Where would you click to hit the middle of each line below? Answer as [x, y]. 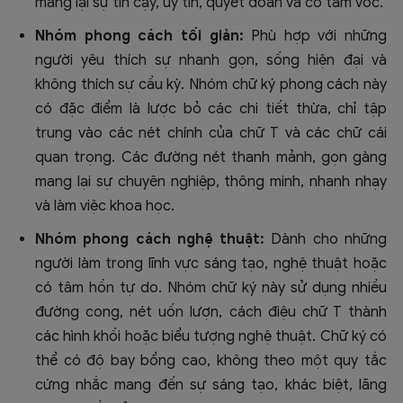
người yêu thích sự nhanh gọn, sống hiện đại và [211, 61]
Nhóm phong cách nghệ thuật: [150, 240]
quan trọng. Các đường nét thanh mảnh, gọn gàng [211, 158]
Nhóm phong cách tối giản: [139, 36]
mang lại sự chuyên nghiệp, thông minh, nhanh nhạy [211, 182]
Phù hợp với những [315, 36]
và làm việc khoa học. [105, 206]
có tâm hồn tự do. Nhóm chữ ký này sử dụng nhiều [211, 288]
